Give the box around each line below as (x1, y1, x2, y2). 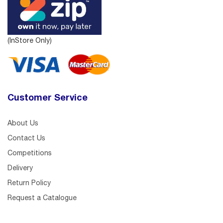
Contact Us (7, 133, 45, 142)
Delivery (7, 163, 33, 172)
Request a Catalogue (7, 193, 77, 202)
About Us (7, 118, 38, 127)
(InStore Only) (7, 36, 52, 44)
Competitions (7, 148, 52, 157)
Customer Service (7, 91, 88, 103)
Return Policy (7, 178, 51, 187)
